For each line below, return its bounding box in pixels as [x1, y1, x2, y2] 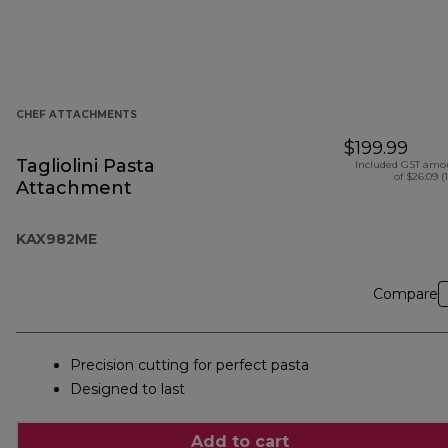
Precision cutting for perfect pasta [70, 356, 309, 375]
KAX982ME [16, 230, 97, 249]
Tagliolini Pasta [16, 155, 155, 178]
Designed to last [70, 380, 185, 399]
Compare [373, 285, 438, 304]
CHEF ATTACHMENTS [16, 108, 137, 122]
